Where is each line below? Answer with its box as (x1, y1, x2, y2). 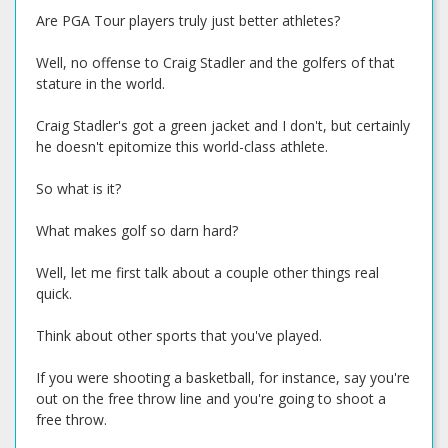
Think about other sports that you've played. (36, 326, 322, 345)
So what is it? (36, 179, 121, 198)
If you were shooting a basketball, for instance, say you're (36, 368, 410, 387)
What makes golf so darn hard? (36, 221, 238, 240)
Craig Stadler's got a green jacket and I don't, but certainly (36, 116, 410, 135)
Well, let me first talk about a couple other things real (36, 263, 379, 282)
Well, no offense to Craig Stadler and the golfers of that (36, 53, 395, 72)
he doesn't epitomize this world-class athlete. (36, 137, 328, 156)
